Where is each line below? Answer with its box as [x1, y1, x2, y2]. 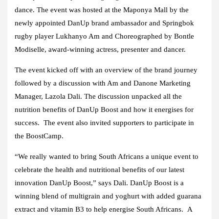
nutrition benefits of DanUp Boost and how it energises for [15, 105, 194, 113]
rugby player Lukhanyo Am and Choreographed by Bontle [15, 32, 194, 40]
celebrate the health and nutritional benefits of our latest [15, 165, 184, 174]
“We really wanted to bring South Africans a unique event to [15, 152, 198, 160]
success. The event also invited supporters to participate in [15, 118, 194, 127]
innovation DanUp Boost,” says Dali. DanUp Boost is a [15, 178, 184, 187]
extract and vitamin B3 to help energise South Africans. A [15, 205, 192, 213]
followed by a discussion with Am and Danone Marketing [15, 79, 191, 87]
